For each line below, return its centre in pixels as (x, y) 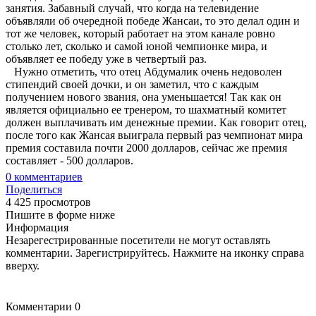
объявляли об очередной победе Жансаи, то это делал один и (153, 20)
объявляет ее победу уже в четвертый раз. (106, 59)
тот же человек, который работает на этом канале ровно (140, 33)
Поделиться (34, 189)
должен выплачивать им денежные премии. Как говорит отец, (156, 122)
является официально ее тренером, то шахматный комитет (146, 109)
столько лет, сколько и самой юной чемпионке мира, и (136, 46)
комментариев (47, 176)
